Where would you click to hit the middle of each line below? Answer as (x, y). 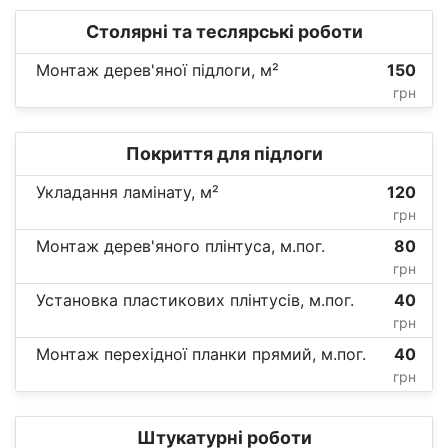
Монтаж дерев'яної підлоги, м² (157, 70)
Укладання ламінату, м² (127, 192)
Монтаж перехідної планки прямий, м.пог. (201, 354)
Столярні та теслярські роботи (224, 32)
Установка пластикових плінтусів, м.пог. (195, 300)
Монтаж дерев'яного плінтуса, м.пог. (180, 246)
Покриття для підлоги (224, 154)
